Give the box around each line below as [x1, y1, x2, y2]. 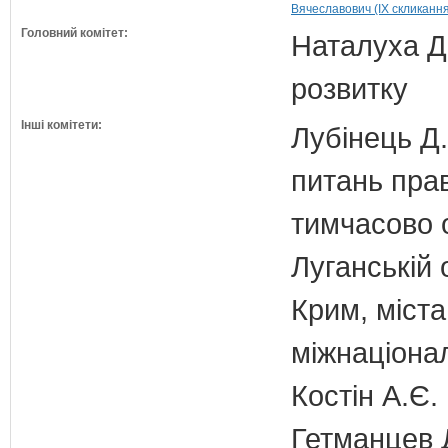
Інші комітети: [21, 118, 102, 132]
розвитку [291, 72, 408, 105]
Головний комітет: [21, 26, 128, 40]
